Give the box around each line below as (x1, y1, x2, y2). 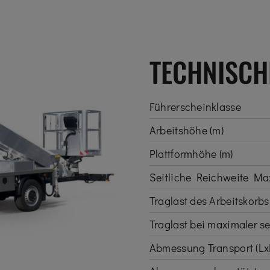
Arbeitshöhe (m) (149, 123, 224, 137)
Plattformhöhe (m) (149, 146, 233, 161)
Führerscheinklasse (149, 99, 241, 114)
